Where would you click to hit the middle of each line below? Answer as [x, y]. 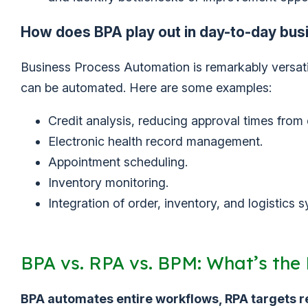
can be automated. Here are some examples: [146, 88]
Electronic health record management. [155, 142]
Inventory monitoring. [108, 183]
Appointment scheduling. [118, 162]
